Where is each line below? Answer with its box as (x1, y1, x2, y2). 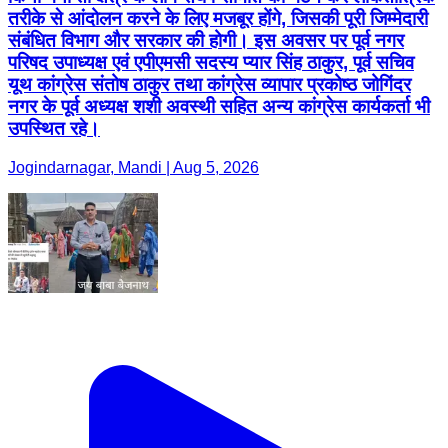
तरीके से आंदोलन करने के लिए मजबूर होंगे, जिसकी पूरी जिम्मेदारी (8, 8, 428, 30)
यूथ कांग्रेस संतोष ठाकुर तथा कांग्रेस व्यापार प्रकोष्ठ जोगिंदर (8, 74, 411, 96)
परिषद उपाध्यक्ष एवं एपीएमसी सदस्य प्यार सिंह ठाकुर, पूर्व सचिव (8, 52, 414, 74)
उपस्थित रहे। (8, 118, 100, 140)
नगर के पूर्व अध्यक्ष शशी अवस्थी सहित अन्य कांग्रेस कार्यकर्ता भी (8, 96, 430, 118)
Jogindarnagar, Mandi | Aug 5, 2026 (8, 158, 259, 176)
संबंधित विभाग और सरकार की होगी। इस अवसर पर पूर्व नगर (8, 30, 404, 52)
